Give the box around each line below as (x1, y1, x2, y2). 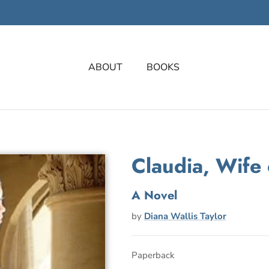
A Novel (131, 187, 177, 205)
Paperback (131, 249, 175, 262)
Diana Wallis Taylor (144, 210, 226, 223)
